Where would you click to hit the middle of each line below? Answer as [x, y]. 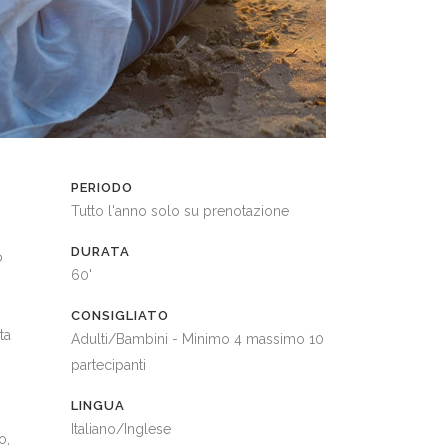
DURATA [100, 252]
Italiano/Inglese [121, 429]
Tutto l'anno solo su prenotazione [180, 211]
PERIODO [102, 188]
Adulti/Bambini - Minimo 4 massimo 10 [197, 339]
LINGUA [98, 406]
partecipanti [108, 365]
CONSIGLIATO [120, 316]
